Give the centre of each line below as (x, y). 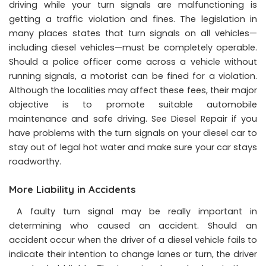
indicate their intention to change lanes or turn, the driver (133, 254)
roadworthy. (35, 161)
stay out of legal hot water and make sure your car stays (133, 147)
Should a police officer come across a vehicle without (133, 61)
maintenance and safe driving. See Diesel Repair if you (133, 118)
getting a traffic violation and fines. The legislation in (133, 19)
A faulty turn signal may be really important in (133, 212)
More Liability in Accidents (72, 189)
